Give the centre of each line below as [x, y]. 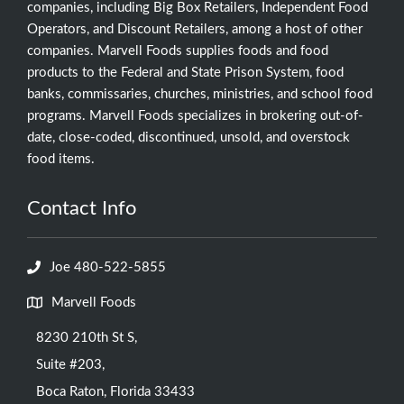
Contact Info [82, 208]
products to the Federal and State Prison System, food [185, 72]
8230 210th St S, [87, 337]
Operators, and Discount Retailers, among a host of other [195, 29]
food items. [61, 159]
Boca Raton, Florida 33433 [115, 391]
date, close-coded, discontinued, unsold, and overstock [188, 137]
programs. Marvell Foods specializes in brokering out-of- [195, 115]
